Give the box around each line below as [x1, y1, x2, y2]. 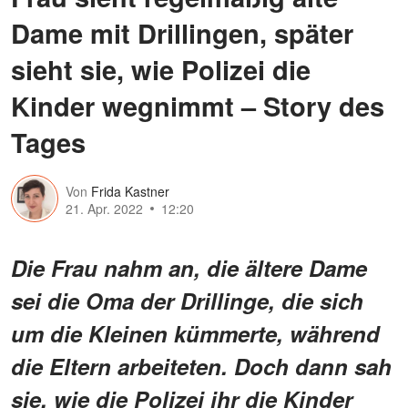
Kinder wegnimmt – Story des [11, 86, 384, 125]
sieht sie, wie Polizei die [11, 49, 311, 88]
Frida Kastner [91, 182, 169, 201]
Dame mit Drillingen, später [11, 13, 353, 52]
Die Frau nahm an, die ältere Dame [11, 251, 367, 283]
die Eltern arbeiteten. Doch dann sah [11, 350, 392, 382]
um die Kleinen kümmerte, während [11, 317, 380, 349]
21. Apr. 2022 [66, 199, 143, 219]
